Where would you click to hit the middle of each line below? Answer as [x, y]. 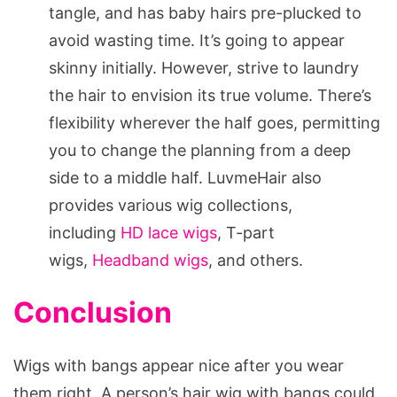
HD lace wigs [169, 232]
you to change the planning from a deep [200, 150]
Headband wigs [150, 260]
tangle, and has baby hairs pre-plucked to [205, 12]
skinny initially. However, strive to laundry [204, 67]
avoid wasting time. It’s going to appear [197, 40]
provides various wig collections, [171, 205]
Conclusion [93, 312]
